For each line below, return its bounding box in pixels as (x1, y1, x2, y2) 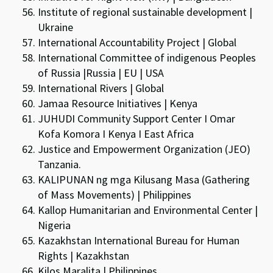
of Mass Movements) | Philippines (38, 187, 192, 202)
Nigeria (38, 218, 71, 232)
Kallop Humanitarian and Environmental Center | (38, 202, 258, 217)
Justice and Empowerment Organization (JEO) (38, 141, 251, 156)
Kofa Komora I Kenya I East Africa (38, 126, 194, 141)
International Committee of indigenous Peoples (38, 50, 257, 65)
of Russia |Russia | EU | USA (38, 65, 165, 80)
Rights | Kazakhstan (38, 248, 130, 263)
